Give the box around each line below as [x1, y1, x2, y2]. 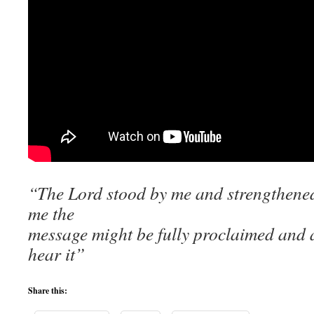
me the [28, 201, 74, 225]
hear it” [28, 242, 85, 266]
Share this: [28, 285, 67, 296]
